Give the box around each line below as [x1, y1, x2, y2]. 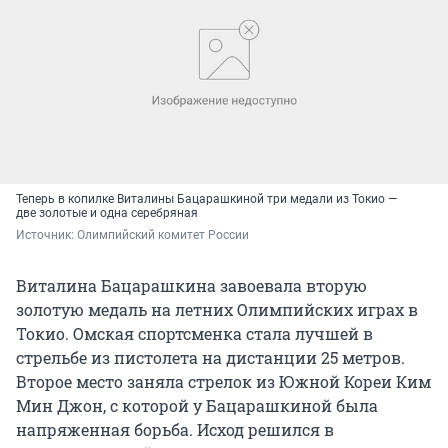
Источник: [16, 227, 77, 242]
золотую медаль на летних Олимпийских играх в [16, 298, 418, 320]
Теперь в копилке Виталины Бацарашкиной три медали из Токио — [16, 191, 397, 206]
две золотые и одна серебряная [16, 205, 198, 220]
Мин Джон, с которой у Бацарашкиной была [16, 394, 378, 416]
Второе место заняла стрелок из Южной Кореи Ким [16, 370, 431, 392]
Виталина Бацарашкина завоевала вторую [16, 274, 367, 296]
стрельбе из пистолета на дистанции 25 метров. [16, 346, 405, 368]
